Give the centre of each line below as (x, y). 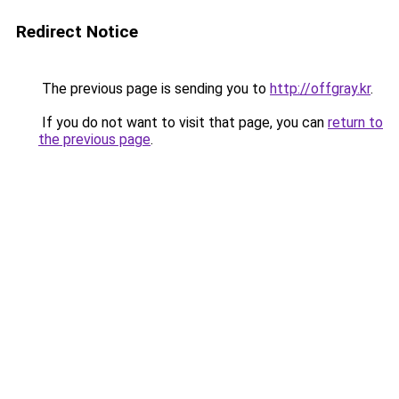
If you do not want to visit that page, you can (183, 122)
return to (355, 122)
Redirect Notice (77, 32)
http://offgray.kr (320, 89)
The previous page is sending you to (154, 89)
